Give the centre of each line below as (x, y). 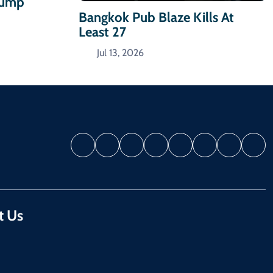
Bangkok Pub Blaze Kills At (156, 17)
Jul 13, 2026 (120, 52)
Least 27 (102, 32)
